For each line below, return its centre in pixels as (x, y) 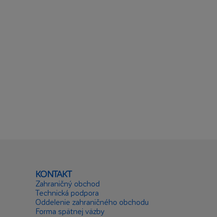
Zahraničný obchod (68, 183)
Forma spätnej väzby (70, 211)
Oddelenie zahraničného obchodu (92, 202)
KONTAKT (54, 174)
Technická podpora (67, 193)
